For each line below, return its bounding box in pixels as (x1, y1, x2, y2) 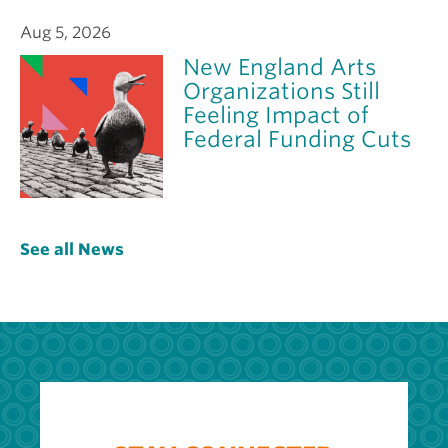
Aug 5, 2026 (20, 22, 111, 42)
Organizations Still (183, 77, 381, 104)
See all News (20, 239, 124, 259)
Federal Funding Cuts (183, 125, 412, 152)
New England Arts (183, 53, 377, 80)
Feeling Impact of (183, 101, 370, 128)
